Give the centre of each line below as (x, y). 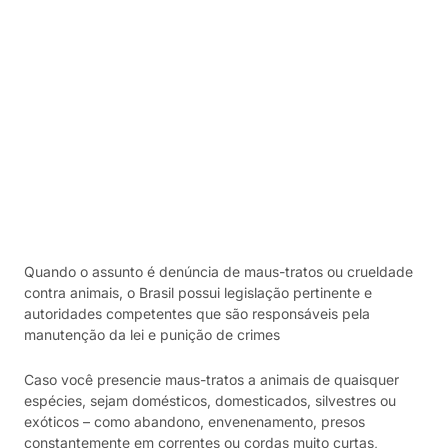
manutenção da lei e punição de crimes (152, 334)
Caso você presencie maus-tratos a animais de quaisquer (211, 380)
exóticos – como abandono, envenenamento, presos (194, 422)
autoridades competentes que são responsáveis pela (197, 313)
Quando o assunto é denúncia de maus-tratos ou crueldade (218, 271)
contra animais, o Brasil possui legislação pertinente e (198, 292)
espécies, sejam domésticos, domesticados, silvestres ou (210, 401)
